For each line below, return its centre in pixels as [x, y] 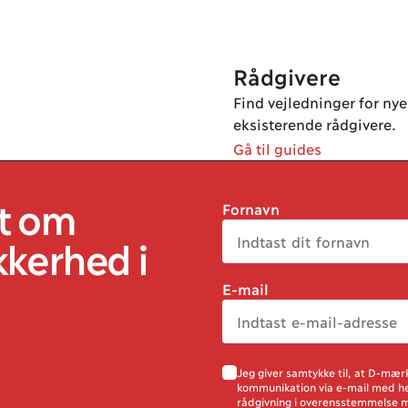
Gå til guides [277, 148]
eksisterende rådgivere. [315, 123]
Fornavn [251, 208]
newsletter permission [306, 382]
